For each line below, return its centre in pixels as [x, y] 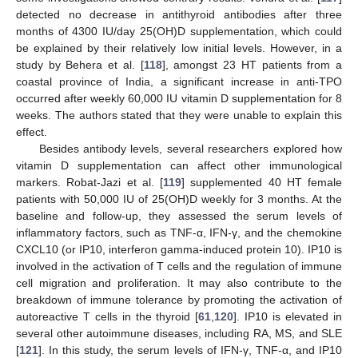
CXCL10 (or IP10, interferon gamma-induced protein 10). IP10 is [179, 250]
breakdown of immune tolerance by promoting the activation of [179, 300]
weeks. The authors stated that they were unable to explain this [179, 115]
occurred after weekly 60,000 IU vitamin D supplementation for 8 [179, 99]
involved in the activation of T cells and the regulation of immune [179, 267]
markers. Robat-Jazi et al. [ [89, 183]
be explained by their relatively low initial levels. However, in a [179, 48]
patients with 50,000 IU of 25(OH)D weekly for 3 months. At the [179, 199]
